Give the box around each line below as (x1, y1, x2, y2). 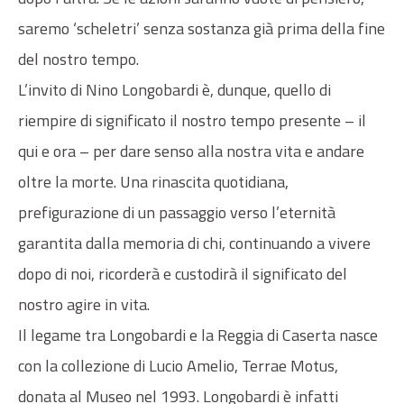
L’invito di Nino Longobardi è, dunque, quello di (18, 77, 331, 102)
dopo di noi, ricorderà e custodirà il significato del (18, 261, 347, 286)
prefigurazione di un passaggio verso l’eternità (18, 199, 335, 225)
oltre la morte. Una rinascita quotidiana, (18, 169, 289, 194)
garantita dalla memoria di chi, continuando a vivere (18, 230, 371, 255)
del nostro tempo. (18, 46, 139, 71)
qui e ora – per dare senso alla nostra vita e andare (18, 138, 364, 163)
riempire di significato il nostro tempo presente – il (18, 107, 366, 133)
